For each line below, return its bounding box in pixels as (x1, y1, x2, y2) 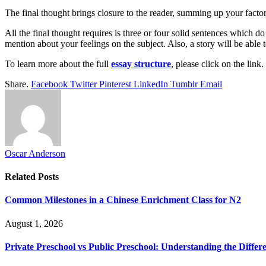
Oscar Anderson (5, 148, 65, 159)
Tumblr (170, 78, 198, 89)
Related (5, 172, 38, 182)
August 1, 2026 (5, 218, 63, 229)
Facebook (31, 78, 68, 89)
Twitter (70, 78, 97, 89)
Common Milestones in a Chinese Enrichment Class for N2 (5, 195, 241, 205)
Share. (5, 78, 28, 89)
